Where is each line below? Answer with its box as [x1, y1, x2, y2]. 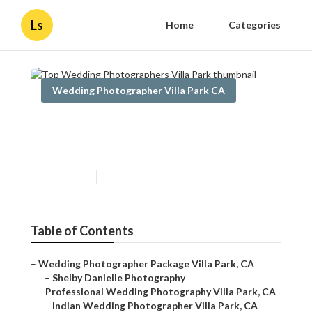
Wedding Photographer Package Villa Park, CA [38, 258, 254, 270]
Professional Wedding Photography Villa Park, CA [45, 286, 276, 298]
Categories [228, 19, 281, 31]
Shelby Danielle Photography [52, 272, 185, 284]
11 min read [104, 171, 148, 182]
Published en [41, 171, 89, 182]
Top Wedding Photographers [41, 115, 262, 136]
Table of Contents [31, 223, 134, 239]
